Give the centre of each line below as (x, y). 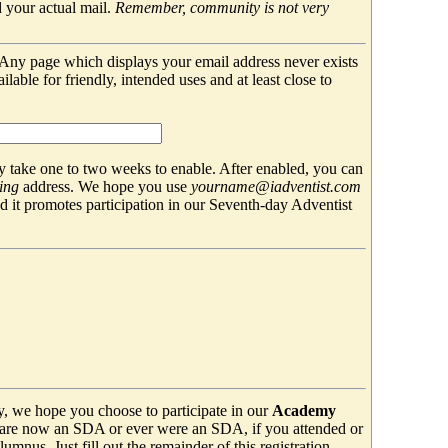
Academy (303, 410)
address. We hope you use (104, 186)
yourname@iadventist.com (275, 186)
